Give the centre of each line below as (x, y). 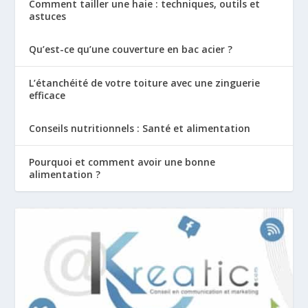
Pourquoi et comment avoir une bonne (122, 162)
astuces (48, 16)
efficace (47, 95)
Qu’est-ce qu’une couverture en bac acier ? (131, 49)
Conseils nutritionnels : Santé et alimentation (140, 128)
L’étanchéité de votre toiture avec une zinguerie (145, 82)
